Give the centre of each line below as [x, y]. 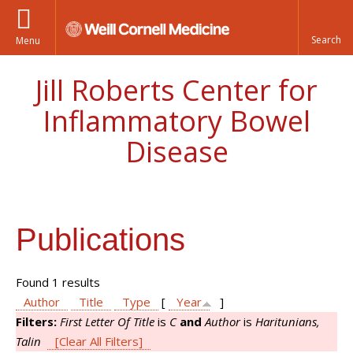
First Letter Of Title [107, 321]
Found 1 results [58, 282]
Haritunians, [288, 321]
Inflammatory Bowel [176, 121]
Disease [176, 152]
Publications [100, 240]
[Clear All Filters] [99, 341]
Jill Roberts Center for [176, 90]
